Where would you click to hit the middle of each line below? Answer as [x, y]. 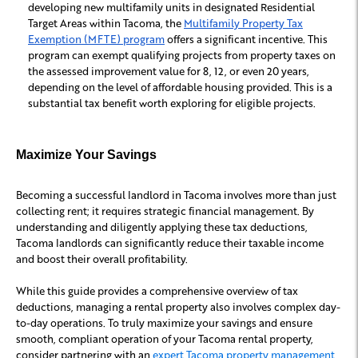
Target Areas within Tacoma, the [105, 23]
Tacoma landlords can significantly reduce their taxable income [170, 243]
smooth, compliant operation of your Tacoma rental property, [165, 339]
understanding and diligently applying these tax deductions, [162, 227]
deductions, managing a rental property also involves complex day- [178, 307]
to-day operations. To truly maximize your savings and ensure [164, 323]
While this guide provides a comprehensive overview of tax [157, 291]
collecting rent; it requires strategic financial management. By [165, 211]
